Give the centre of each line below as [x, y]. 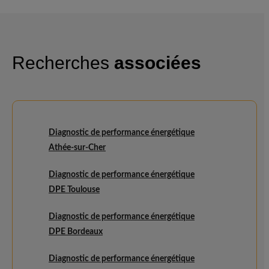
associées [158, 63]
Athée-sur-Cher [77, 148]
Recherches [63, 63]
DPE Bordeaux [76, 232]
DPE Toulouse [74, 190]
